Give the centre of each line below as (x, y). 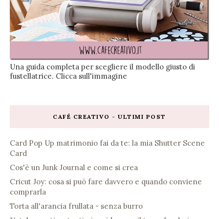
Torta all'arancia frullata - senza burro (76, 206)
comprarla (28, 192)
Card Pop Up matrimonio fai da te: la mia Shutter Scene (107, 143)
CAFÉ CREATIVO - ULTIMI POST (109, 117)
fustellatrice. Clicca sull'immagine (68, 76)
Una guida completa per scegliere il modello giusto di (102, 67)
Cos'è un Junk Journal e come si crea (74, 168)
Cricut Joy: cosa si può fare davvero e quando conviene (106, 182)
